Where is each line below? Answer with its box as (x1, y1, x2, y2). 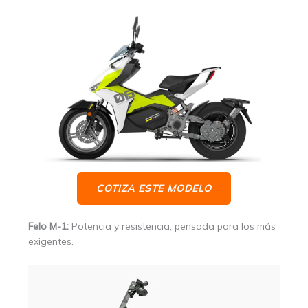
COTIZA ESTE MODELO (96, 182, 212, 195)
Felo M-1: (28, 220, 69, 233)
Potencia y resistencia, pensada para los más (69, 220, 276, 233)
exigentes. (28, 235, 74, 248)
